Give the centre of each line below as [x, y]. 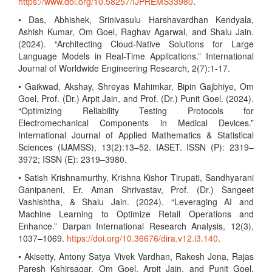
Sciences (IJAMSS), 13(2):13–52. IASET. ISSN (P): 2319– [136, 147]
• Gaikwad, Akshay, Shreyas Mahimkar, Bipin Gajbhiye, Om [136, 86]
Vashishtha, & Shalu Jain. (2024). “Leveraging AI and [136, 202]
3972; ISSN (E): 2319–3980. [73, 159]
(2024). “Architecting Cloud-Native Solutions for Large [136, 44]
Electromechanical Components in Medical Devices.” [136, 123]
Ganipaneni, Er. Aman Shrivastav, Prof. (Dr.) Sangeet [136, 189]
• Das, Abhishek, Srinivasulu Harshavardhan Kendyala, [136, 19]
